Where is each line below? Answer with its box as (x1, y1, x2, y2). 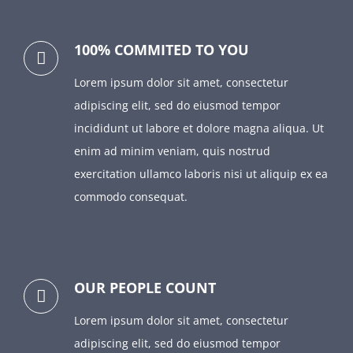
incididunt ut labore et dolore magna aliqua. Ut (74, 121, 324, 136)
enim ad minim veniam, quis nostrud (74, 143, 270, 159)
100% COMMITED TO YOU (74, 40, 249, 60)
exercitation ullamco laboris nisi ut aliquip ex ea (74, 166, 328, 182)
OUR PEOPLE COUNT (74, 278, 216, 298)
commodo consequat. (74, 189, 188, 205)
